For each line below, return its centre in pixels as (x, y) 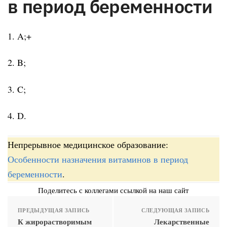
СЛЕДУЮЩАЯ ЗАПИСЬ (175, 210)
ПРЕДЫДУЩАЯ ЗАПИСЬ (54, 210)
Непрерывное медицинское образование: (88, 144)
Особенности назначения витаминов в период (98, 159)
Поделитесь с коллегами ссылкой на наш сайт (113, 190)
